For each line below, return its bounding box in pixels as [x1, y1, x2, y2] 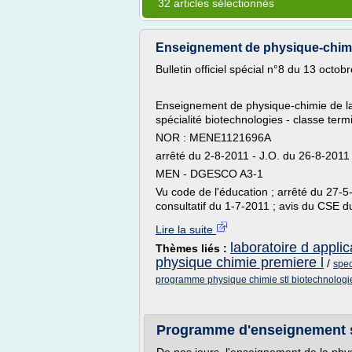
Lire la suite [156, 223, 216, 236]
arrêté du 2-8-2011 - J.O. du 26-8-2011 [156, 149, 350, 162]
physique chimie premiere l [156, 255, 324, 270]
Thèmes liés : [156, 242, 230, 255]
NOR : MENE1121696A [156, 131, 271, 144]
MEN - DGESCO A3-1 [156, 167, 263, 180]
